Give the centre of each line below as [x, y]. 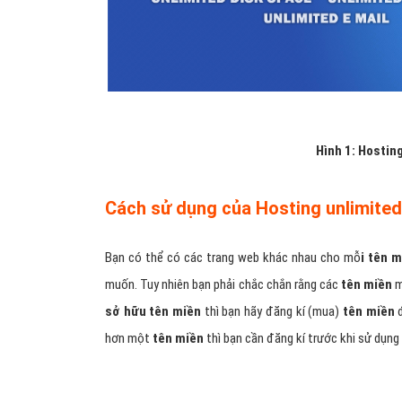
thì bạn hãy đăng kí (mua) [271, 312]
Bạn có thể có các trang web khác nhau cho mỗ [233, 258]
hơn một [129, 339]
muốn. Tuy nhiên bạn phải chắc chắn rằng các [223, 285]
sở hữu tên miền [153, 312]
